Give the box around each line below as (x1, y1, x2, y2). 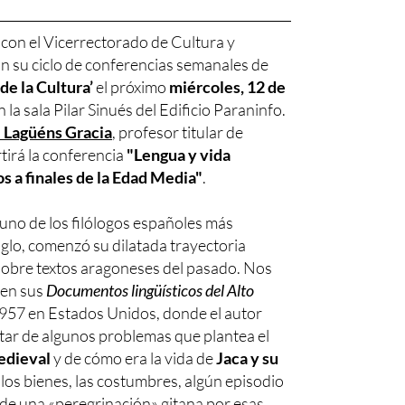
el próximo (93, 77, 170, 97)
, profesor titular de (112, 122, 244, 142)
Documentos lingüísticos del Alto (46, 280, 255, 300)
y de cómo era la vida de (53, 348, 217, 368)
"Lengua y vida (127, 145, 231, 165)
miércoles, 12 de (169, 77, 287, 97)
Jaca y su (216, 348, 279, 368)
